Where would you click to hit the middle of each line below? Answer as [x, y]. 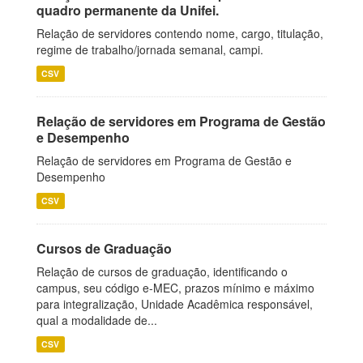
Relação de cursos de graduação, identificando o [162, 271]
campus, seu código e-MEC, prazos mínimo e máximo [175, 288]
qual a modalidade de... [97, 320]
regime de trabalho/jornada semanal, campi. [150, 49]
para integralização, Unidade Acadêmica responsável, [175, 304]
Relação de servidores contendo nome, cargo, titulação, [180, 33]
